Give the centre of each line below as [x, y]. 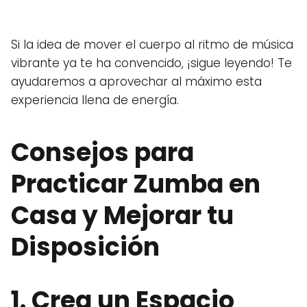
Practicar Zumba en [136, 184]
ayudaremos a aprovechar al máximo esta [136, 82]
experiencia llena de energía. [95, 100]
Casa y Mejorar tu [122, 216]
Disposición [85, 247]
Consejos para [102, 152]
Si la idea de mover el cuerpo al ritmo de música [152, 45]
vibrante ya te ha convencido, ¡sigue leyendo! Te [151, 63]
